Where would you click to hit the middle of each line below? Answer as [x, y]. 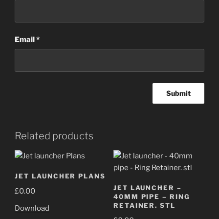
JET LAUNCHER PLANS [60, 176]
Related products [54, 136]
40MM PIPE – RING [152, 196]
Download [32, 208]
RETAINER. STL [144, 205]
